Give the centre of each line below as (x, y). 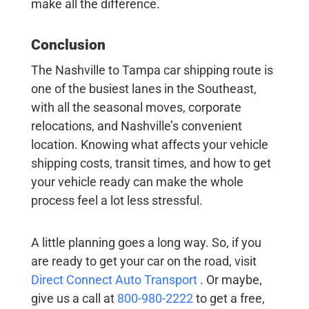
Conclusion (68, 45)
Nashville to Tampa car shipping (142, 70)
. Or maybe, (231, 280)
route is (251, 70)
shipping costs (70, 163)
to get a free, (229, 299)
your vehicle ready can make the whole (137, 182)
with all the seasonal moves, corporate (136, 108)
